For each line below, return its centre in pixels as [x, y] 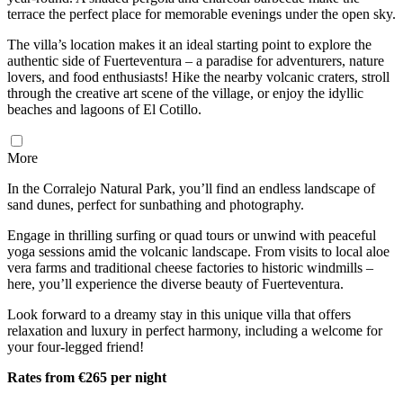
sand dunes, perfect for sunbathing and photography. [156, 204]
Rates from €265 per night [87, 377]
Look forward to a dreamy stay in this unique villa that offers [179, 314]
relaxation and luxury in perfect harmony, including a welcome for [195, 330]
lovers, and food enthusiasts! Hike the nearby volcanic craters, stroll [198, 76]
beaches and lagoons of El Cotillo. [104, 109]
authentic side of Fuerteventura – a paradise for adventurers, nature [196, 60]
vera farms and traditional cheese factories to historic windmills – [190, 267]
